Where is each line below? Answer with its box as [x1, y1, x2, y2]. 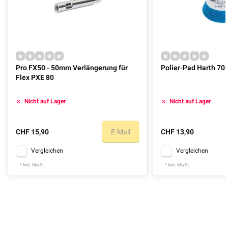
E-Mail [111, 126, 131, 137]
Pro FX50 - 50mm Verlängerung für [16, 63, 128, 73]
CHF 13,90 [161, 126, 194, 137]
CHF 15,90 [16, 126, 49, 137]
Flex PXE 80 [16, 72, 54, 83]
